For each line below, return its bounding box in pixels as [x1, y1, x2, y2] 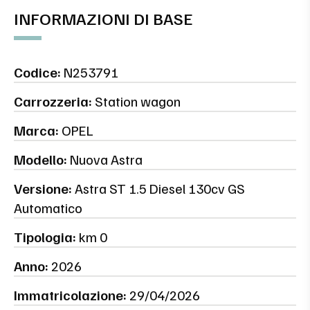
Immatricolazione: [14, 286, 127, 304]
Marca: [14, 121, 59, 140]
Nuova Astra [67, 150, 143, 169]
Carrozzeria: [14, 92, 92, 111]
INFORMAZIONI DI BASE [14, 8, 193, 29]
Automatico [14, 199, 82, 217]
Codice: [14, 63, 61, 82]
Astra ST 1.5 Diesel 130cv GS [72, 179, 245, 198]
